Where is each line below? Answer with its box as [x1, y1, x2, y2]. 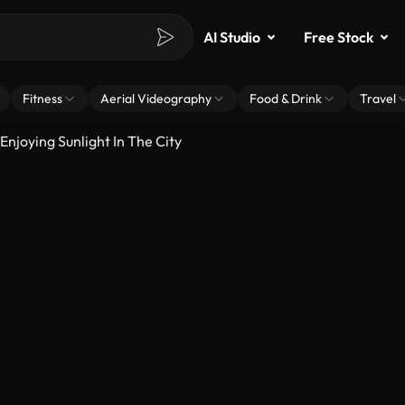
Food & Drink [250, 90, 322, 107]
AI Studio [203, 28, 260, 46]
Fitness [23, 90, 62, 107]
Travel [360, 90, 396, 107]
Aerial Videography [100, 90, 212, 107]
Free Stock [304, 28, 373, 46]
